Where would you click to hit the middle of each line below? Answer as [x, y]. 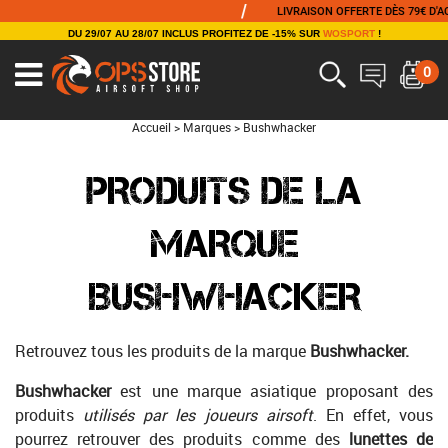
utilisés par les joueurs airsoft [198, 415]
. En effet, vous [372, 415]
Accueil [151, 127]
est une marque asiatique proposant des [277, 391]
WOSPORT [348, 33]
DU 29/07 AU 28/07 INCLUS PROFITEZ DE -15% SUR [195, 33]
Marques [207, 127]
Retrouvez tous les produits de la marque [162, 351]
